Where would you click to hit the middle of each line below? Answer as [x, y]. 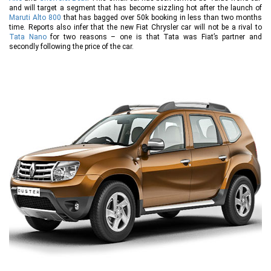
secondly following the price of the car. [73, 47]
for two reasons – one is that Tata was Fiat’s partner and [154, 37]
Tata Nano [28, 37]
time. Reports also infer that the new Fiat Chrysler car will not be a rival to [135, 28]
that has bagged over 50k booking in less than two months [162, 18]
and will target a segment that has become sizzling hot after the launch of [135, 8]
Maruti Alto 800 [35, 18]
